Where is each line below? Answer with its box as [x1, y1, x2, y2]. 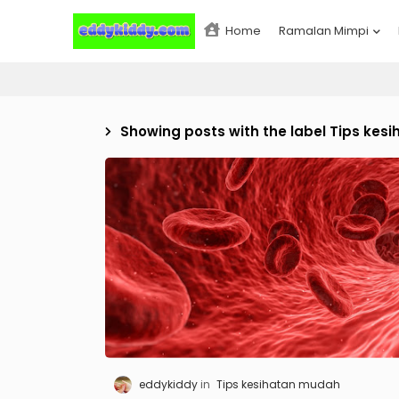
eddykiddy [138, 376, 198, 392]
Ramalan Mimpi [278, 22, 369, 39]
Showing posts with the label [119, 122, 330, 141]
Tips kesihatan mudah [216, 376, 340, 392]
